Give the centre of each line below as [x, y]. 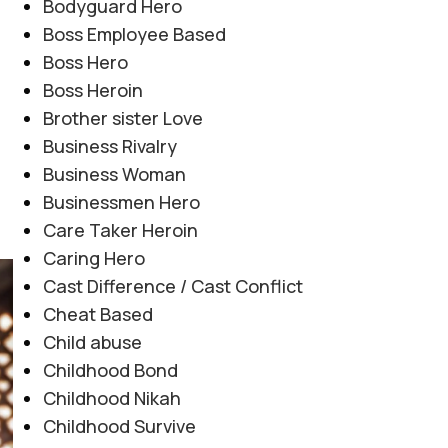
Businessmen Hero [121, 201]
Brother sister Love [122, 117]
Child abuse [92, 341]
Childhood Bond [110, 369]
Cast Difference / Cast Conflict [172, 285]
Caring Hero [93, 257]
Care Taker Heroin [120, 229]
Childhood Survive [119, 425]
